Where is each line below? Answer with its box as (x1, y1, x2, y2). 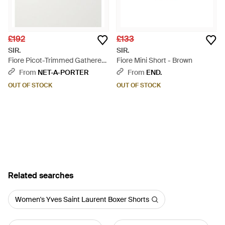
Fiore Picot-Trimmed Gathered (8, 56, 106, 65)
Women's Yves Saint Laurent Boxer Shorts (15, 195, 149, 204)
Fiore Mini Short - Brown (117, 56, 192, 65)
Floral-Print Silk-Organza (8, 66, 87, 75)
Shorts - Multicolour (8, 76, 71, 85)
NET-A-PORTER (38, 68, 89, 77)
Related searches (8, 170, 73, 181)
